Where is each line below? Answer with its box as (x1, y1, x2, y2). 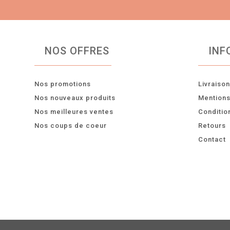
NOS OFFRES (45, 44, 110, 57)
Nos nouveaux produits (34, 93, 116, 102)
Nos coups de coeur (34, 121, 107, 129)
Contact (198, 135, 226, 143)
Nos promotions (34, 80, 91, 88)
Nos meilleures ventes (34, 107, 114, 116)
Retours (198, 121, 226, 129)
